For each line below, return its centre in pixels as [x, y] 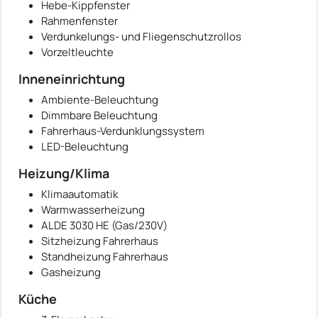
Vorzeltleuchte [77, 52]
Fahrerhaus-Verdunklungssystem [123, 131]
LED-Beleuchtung [85, 146]
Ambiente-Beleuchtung [100, 99]
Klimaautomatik [79, 194]
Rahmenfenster [79, 21]
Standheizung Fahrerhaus [105, 256]
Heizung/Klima [64, 173]
